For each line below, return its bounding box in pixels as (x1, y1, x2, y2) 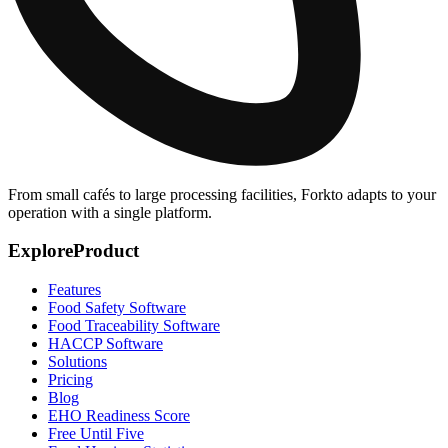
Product (73, 240, 139, 262)
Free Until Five (48, 424, 144, 442)
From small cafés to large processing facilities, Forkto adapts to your (8, 185, 436, 203)
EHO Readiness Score (48, 406, 190, 424)
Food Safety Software (48, 298, 186, 316)
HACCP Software (48, 334, 163, 352)
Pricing (48, 370, 93, 388)
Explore (8, 240, 73, 262)
